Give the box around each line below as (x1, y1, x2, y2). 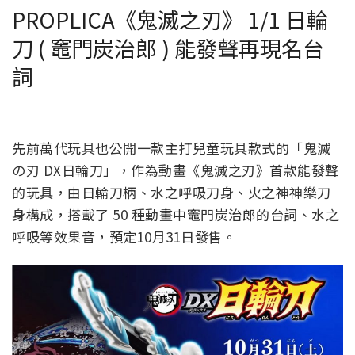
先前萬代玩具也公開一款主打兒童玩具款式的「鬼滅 (12, 138, 331, 158)
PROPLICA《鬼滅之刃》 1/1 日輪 (12, 3, 328, 36)
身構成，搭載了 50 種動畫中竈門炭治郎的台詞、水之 (12, 204, 339, 225)
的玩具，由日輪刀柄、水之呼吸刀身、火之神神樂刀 (12, 182, 331, 203)
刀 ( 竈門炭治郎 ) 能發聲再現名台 (12, 32, 324, 64)
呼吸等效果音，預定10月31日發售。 (12, 227, 236, 247)
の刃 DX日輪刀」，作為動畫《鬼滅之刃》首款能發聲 (12, 160, 339, 181)
